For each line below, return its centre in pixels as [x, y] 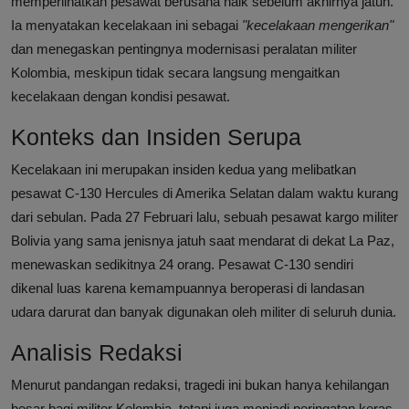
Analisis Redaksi [97, 353]
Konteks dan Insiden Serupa [156, 137]
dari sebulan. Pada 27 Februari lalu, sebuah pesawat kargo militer [204, 217]
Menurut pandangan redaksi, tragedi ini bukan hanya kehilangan [200, 385]
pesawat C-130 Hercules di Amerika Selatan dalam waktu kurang [204, 194]
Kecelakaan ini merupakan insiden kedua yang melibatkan [184, 170]
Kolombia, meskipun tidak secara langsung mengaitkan [175, 73]
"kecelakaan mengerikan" [318, 26]
